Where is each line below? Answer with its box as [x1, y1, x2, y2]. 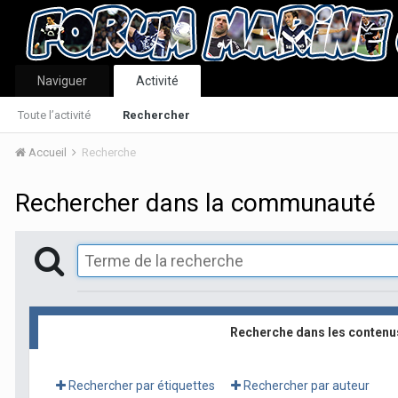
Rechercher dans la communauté [15, 188, 376, 218]
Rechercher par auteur [241, 378, 370, 393]
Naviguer [37, 74, 87, 88]
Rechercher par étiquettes [66, 378, 215, 393]
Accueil [26, 146, 69, 159]
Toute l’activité [18, 108, 91, 122]
